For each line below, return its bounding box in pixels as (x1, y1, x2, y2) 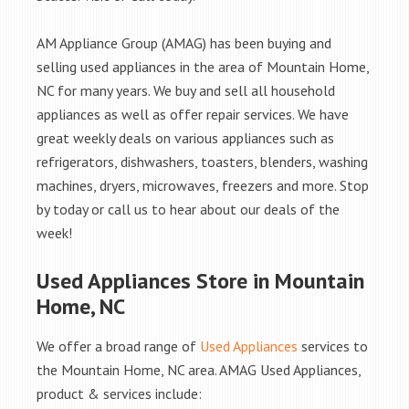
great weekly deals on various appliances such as (37, 129, 334, 147)
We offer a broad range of (37, 337, 200, 355)
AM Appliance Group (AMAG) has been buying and (37, 34, 331, 52)
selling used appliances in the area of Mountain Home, (37, 58, 369, 76)
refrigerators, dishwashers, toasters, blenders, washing (37, 152, 368, 171)
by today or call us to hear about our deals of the (37, 200, 340, 218)
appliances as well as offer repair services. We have (37, 105, 349, 123)
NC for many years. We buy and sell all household (37, 81, 335, 100)
